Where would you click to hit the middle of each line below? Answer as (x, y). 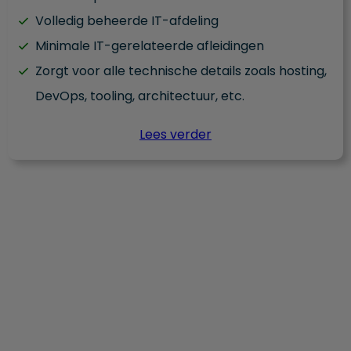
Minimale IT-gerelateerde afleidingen (150, 46)
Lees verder (175, 135)
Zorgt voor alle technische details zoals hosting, (181, 71)
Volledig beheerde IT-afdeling (127, 21)
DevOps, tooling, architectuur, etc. (140, 96)
